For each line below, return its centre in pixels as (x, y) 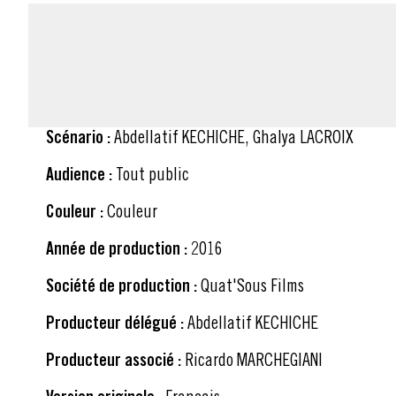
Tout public (152, 173)
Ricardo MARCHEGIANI (254, 359)
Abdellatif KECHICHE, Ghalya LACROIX (234, 136)
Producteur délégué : (115, 322)
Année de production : (117, 248)
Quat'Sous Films (252, 285)
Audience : (79, 174)
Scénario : (78, 137)
